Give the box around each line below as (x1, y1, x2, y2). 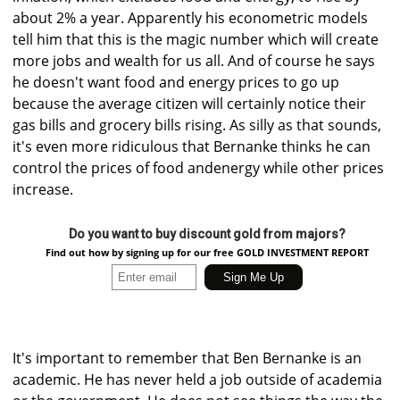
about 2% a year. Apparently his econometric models (12, 8, 368, 29)
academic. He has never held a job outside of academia (12, 370, 382, 390)
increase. (12, 179, 73, 200)
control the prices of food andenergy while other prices (12, 158, 384, 179)
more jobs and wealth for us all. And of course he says (12, 51, 375, 71)
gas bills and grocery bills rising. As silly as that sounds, (12, 115, 381, 136)
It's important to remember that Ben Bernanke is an (12, 348, 362, 369)
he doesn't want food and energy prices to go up (12, 72, 339, 93)
